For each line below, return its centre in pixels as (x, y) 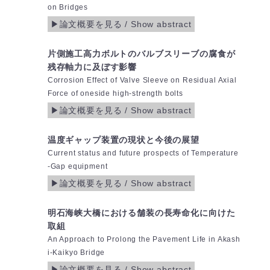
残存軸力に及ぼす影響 (92, 67)
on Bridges (68, 8)
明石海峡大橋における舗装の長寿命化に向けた (141, 213)
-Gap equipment (77, 167)
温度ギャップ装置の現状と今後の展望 (124, 140)
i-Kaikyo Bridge (76, 253)
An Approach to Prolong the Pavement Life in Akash (144, 240)
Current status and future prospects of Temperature (143, 153)
